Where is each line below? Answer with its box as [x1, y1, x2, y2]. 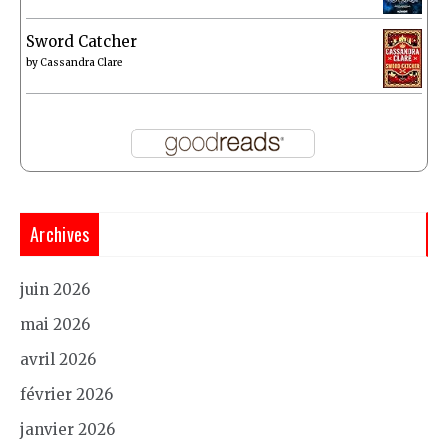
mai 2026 [20, 314, 90, 334]
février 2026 [20, 384, 113, 404]
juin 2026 [20, 279, 90, 299]
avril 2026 [20, 349, 96, 369]
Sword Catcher [26, 31, 137, 51]
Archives [30, 220, 90, 247]
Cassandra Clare [40, 55, 122, 69]
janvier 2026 [20, 419, 115, 439]
